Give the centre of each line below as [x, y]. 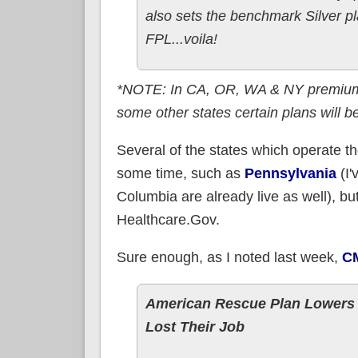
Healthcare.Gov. [168, 219]
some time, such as [180, 173]
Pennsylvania [290, 173]
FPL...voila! [181, 39]
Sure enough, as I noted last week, [229, 257]
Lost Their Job [195, 326]
